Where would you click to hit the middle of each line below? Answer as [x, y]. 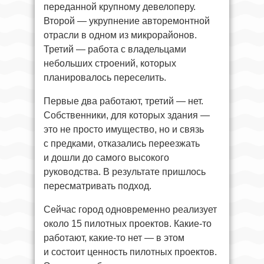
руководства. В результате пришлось [125, 171]
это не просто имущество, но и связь [124, 129]
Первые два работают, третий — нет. [123, 101]
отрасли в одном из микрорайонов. [120, 35]
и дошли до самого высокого [106, 157]
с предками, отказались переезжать [122, 143]
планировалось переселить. [105, 77]
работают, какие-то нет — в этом [114, 237]
